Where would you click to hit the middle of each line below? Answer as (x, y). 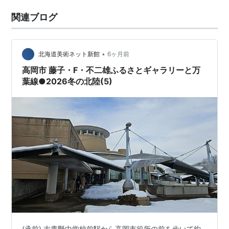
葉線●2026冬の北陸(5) (67, 81)
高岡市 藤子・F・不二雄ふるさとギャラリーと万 (111, 70)
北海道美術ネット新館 (69, 54)
